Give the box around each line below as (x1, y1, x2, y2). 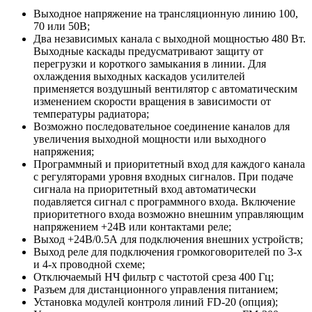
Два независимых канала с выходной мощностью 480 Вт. (33, 32, 306, 45)
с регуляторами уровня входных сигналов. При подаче (33, 170, 293, 182)
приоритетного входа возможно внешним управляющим (33, 208, 304, 220)
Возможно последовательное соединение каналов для (33, 120, 290, 132)
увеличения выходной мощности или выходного (33, 132, 266, 145)
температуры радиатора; (33, 107, 149, 120)
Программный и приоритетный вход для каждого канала (33, 157, 305, 170)
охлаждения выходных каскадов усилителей (33, 70, 245, 82)
